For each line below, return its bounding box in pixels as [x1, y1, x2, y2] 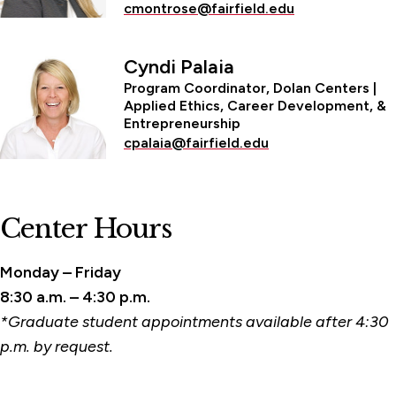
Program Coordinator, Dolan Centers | [124, 79, 377, 96]
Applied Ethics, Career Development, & [124, 96, 386, 114]
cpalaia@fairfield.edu [124, 133, 269, 151]
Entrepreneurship [124, 114, 240, 132]
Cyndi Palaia [124, 54, 234, 79]
